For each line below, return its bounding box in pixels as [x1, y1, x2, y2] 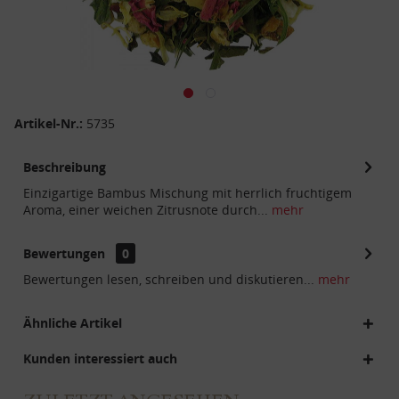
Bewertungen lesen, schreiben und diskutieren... [23, 271, 314, 288]
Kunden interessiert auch [23, 350, 177, 367]
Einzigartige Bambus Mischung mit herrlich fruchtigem [23, 184, 352, 201]
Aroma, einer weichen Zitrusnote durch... [23, 201, 268, 218]
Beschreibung [23, 159, 106, 175]
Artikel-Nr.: [14, 115, 86, 132]
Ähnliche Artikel [23, 314, 122, 331]
